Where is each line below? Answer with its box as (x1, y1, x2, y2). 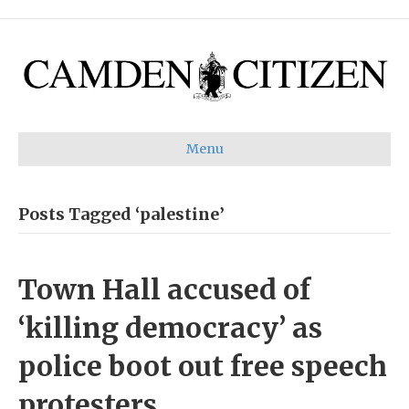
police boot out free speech (18, 348, 387, 383)
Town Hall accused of (18, 271, 310, 307)
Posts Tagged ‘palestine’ (18, 203, 225, 225)
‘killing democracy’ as (18, 309, 322, 345)
